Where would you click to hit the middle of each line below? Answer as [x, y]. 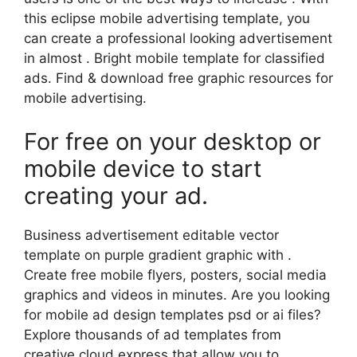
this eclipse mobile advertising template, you [167, 18]
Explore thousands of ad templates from [153, 335]
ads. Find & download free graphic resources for [178, 78]
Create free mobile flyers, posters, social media [175, 275]
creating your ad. [116, 196]
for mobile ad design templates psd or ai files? [173, 315]
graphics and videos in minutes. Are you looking [177, 295]
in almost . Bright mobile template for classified [175, 58]
